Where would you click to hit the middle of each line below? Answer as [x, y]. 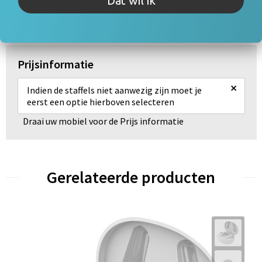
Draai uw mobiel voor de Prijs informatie [103, 121]
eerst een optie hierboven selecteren [100, 102]
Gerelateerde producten [131, 177]
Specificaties [130, 13]
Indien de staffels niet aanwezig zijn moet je [114, 90]
